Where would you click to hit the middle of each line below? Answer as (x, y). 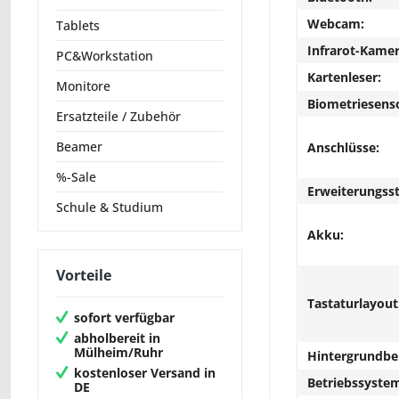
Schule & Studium (110, 208)
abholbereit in (117, 338)
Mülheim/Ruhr (118, 352)
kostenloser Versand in (145, 372)
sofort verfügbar (124, 317)
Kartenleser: (344, 77)
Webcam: (336, 24)
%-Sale (76, 177)
